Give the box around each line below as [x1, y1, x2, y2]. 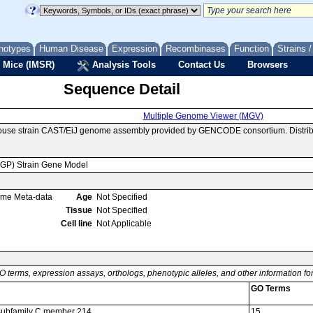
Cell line [61, 219, 92, 228]
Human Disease [39, 43, 103, 54]
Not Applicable [96, 219, 152, 228]
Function [234, 43, 269, 54]
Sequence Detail [63, 80, 180, 98]
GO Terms [251, 284, 291, 293]
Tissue [66, 205, 92, 215]
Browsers [247, 59, 288, 70]
